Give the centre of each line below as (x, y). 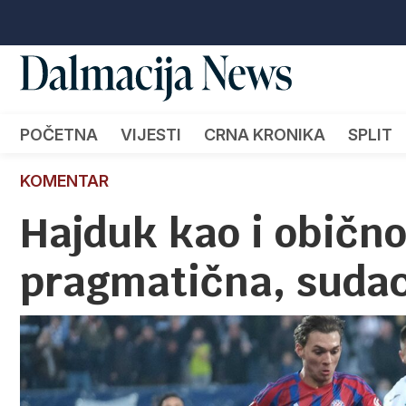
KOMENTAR (64, 180)
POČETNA (59, 134)
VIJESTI (151, 134)
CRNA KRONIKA (265, 134)
